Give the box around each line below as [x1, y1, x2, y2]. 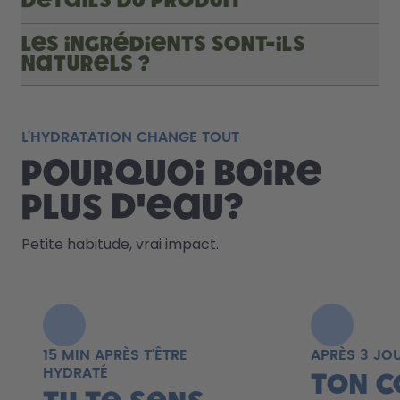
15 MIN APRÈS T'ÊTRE [43, 347, 187, 362]
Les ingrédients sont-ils [21, 33, 305, 55]
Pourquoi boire [21, 155, 323, 192]
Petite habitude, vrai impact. [21, 233, 219, 254]
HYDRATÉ [43, 365, 108, 380]
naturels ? [21, 53, 151, 75]
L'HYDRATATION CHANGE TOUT [21, 129, 239, 145]
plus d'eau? [21, 189, 244, 226]
